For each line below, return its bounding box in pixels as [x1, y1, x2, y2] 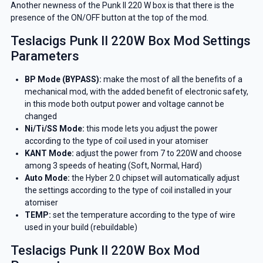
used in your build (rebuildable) [24, 222, 137, 232]
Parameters [10, 49, 79, 64]
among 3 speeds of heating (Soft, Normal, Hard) [24, 161, 202, 171]
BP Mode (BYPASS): [24, 75, 102, 85]
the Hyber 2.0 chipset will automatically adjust [69, 173, 240, 183]
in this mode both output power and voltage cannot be [24, 99, 224, 109]
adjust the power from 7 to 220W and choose [73, 149, 242, 159]
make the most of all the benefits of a [101, 75, 242, 85]
